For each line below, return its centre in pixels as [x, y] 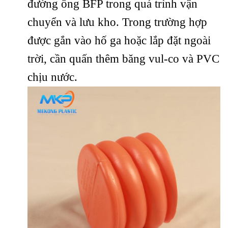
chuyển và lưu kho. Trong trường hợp [117, 22]
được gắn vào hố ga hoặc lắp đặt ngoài [119, 40]
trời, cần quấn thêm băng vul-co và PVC [123, 59]
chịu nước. [52, 77]
